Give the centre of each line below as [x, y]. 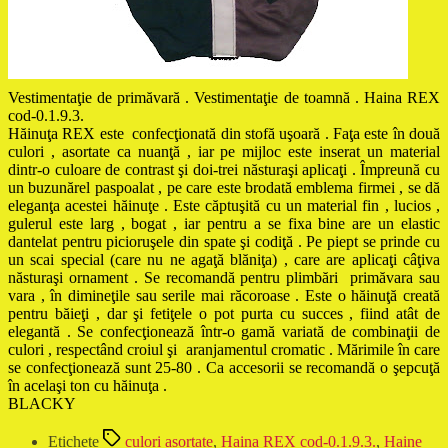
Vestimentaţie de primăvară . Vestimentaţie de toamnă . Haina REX [224, 97]
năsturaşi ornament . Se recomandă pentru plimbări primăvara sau [224, 277]
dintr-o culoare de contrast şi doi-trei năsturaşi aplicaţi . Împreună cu [224, 169]
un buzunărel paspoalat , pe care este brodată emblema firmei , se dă [224, 187]
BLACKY [42, 403]
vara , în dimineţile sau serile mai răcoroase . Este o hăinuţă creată [224, 295]
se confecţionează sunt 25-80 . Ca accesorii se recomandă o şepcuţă [224, 367]
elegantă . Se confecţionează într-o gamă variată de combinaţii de [224, 331]
